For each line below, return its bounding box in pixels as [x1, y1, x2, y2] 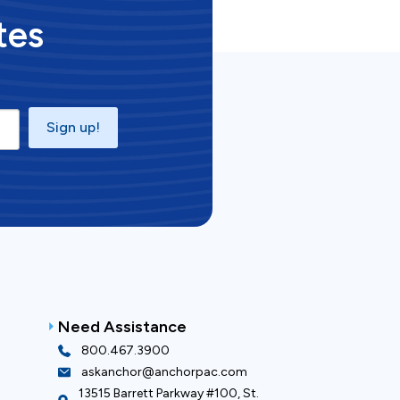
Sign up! [46, 119, 100, 136]
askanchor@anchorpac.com [80, 364, 247, 379]
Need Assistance [57, 317, 187, 337]
